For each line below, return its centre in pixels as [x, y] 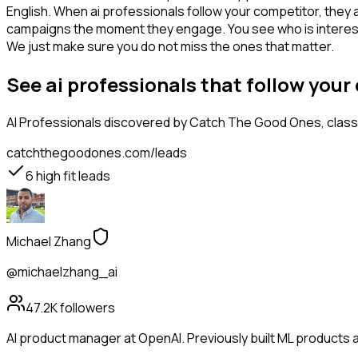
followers [86, 308]
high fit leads [72, 176]
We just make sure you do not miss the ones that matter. [170, 47]
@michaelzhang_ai [62, 272]
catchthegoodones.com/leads [97, 153]
